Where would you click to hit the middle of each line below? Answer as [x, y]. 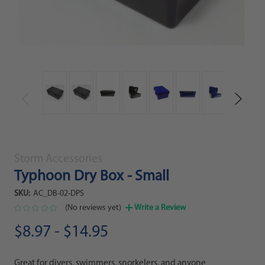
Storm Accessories [58, 159]
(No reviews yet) [94, 208]
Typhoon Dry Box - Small [92, 177]
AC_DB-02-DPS [58, 193]
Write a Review [160, 208]
